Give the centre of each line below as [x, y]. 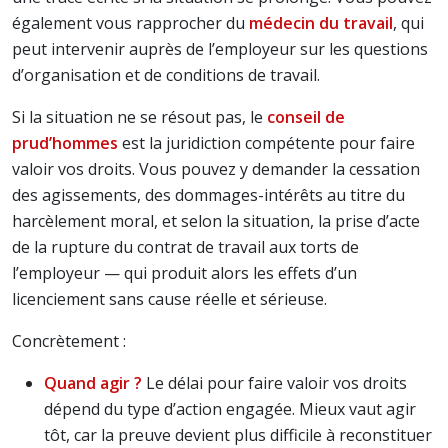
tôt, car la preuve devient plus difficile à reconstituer [238, 435]
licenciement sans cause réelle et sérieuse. [169, 299]
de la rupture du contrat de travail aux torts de [185, 247]
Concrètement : [69, 341]
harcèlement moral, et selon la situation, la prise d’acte [216, 221]
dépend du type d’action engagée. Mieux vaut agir [230, 409]
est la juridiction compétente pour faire [266, 143]
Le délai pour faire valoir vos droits [274, 383]
